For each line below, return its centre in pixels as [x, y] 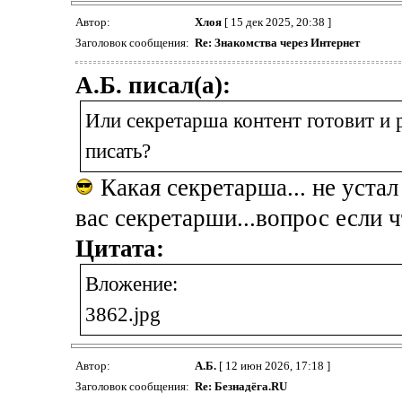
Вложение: [131, 284]
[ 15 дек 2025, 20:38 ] [276, 22]
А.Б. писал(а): [153, 85]
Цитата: [119, 248]
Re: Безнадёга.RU [240, 386]
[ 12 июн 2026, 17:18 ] [273, 365]
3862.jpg [122, 314]
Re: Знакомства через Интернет [277, 43]
